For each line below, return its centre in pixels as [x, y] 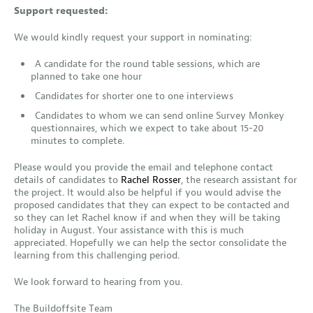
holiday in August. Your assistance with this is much [129, 230]
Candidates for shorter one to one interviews [134, 96]
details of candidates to [67, 180]
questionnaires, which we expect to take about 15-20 [147, 128]
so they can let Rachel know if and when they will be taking [147, 218]
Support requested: [61, 11]
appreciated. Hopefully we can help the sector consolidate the [150, 243]
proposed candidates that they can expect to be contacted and [152, 205]
